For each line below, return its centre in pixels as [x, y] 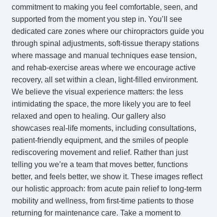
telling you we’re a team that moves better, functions [100, 164]
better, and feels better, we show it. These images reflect [107, 177]
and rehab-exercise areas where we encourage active [104, 68]
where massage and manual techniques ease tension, [104, 55]
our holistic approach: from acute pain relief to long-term [107, 189]
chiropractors [146, 31]
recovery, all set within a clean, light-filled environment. [105, 80]
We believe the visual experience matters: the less [97, 92]
